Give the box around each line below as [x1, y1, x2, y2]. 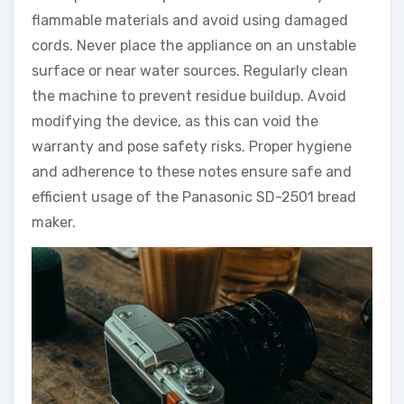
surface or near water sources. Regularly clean [32, 62, 348, 80]
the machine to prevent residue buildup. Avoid [32, 87, 346, 106]
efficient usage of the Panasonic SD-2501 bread [32, 188, 356, 207]
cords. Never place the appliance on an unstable [32, 37, 356, 55]
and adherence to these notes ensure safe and [32, 163, 352, 181]
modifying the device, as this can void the [32, 113, 318, 131]
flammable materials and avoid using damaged [32, 12, 348, 30]
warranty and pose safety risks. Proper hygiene [32, 138, 352, 156]
